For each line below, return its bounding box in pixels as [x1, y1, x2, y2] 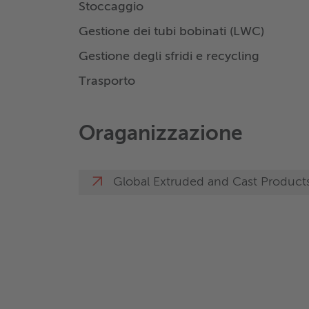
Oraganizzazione [79, 124, 243, 146]
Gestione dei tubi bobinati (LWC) [79, 26, 264, 39]
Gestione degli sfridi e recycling [79, 50, 259, 63]
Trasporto [79, 75, 135, 88]
